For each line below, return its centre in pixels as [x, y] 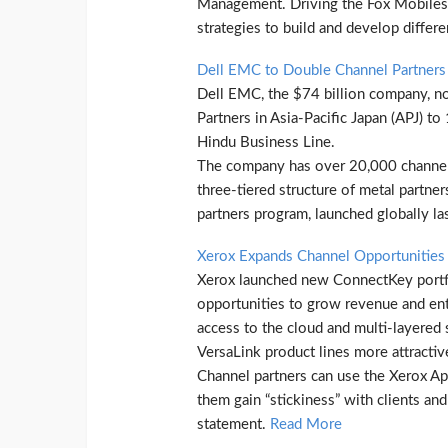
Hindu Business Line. [266, 142]
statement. [233, 424]
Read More [306, 424]
